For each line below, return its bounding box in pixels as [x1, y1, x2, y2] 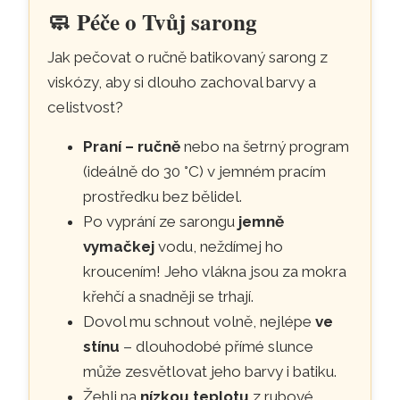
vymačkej [83, 237, 155, 255]
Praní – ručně [83, 137, 181, 155]
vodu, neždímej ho [154, 237, 284, 255]
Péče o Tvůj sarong [77, 4, 258, 38]
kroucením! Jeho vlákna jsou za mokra [83, 262, 347, 280]
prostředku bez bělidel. [83, 187, 243, 205]
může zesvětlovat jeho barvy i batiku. [83, 362, 337, 380]
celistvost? [47, 97, 124, 116]
